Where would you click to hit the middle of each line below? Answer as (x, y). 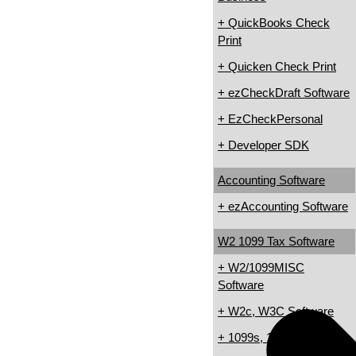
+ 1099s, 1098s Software (282, 338)
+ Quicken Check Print (277, 67)
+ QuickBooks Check (274, 23)
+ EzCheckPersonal (270, 119)
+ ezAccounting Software (283, 207)
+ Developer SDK (263, 145)
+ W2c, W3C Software (276, 311)
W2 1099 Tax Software (276, 242)
